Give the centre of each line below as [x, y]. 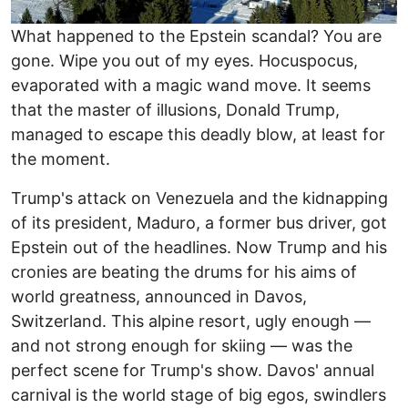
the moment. [61, 159]
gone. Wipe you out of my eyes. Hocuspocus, [184, 61]
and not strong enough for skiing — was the [182, 346]
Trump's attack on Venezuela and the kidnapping [199, 199]
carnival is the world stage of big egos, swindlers [199, 395]
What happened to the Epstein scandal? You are [196, 36]
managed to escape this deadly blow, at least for [198, 135]
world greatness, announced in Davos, [159, 297]
